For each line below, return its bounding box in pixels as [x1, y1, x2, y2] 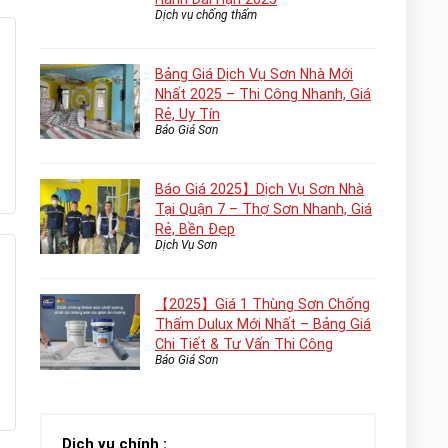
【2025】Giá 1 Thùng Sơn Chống [155, 296, 370, 312]
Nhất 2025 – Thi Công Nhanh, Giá [155, 86, 371, 102]
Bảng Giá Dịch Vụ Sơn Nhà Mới [155, 66, 353, 82]
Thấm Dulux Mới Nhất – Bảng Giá [155, 316, 371, 332]
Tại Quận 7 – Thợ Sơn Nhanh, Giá [155, 201, 372, 217]
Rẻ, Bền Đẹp [155, 221, 235, 237]
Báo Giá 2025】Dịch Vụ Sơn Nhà [155, 181, 364, 197]
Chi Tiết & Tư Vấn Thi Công [155, 336, 333, 352]
